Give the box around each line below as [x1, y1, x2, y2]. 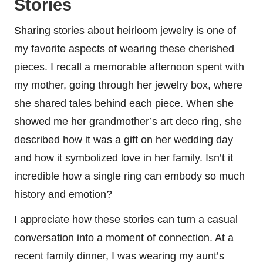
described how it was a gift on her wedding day [14, 133, 233, 146]
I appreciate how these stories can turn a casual [14, 213, 238, 225]
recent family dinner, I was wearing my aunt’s [14, 249, 224, 262]
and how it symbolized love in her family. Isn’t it [14, 151, 233, 164]
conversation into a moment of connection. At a [14, 231, 234, 244]
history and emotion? [14, 188, 112, 200]
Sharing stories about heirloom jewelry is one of [14, 24, 236, 36]
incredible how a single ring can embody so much [14, 170, 245, 182]
